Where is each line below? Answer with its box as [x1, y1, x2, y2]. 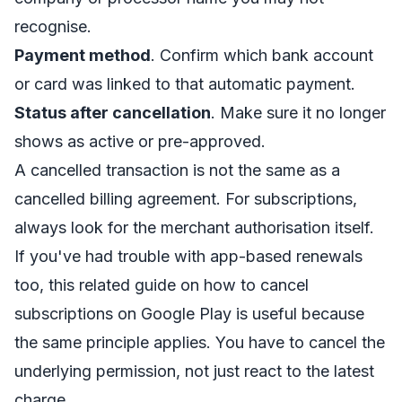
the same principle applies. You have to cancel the [14, 333, 385, 352]
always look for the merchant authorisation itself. [14, 218, 374, 237]
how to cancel [204, 275, 309, 294]
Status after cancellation [14, 103, 211, 122]
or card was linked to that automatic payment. [14, 74, 355, 93]
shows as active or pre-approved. [14, 132, 266, 151]
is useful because [232, 304, 364, 323]
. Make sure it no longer [211, 103, 386, 122]
